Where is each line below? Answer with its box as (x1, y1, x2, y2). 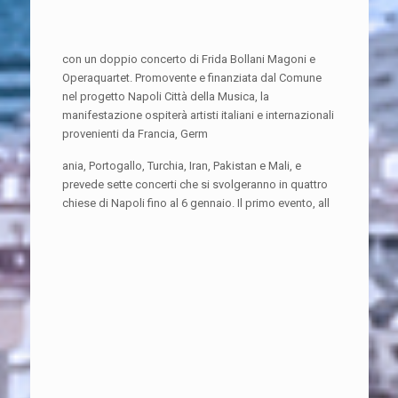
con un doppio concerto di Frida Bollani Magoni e (61, 52, 315, 66)
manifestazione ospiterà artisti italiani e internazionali (61, 107, 334, 122)
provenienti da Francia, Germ (61, 126, 208, 140)
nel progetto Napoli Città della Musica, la (61, 89, 269, 103)
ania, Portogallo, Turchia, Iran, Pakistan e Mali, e (61, 158, 301, 172)
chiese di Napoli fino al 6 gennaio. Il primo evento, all (61, 195, 330, 210)
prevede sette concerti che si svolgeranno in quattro (61, 177, 328, 191)
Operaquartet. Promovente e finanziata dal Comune (61, 70, 322, 84)
